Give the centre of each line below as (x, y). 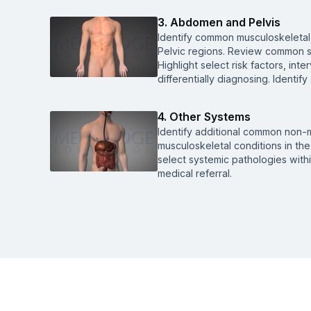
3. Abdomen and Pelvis (219, 22)
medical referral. (195, 173)
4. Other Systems (204, 117)
